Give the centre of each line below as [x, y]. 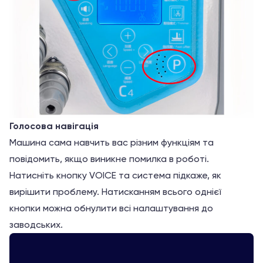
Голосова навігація [54, 126]
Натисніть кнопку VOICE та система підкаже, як [115, 175]
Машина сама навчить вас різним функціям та [112, 142]
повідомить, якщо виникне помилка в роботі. [109, 159]
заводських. [36, 224]
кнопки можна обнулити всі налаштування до [111, 208]
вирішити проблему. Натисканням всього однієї [115, 191]
